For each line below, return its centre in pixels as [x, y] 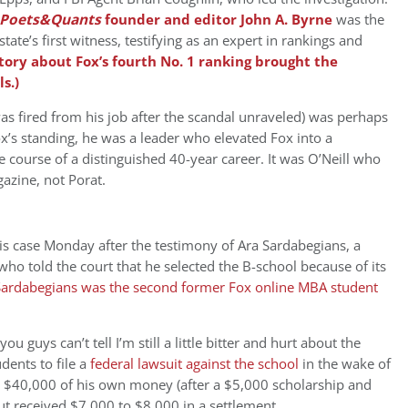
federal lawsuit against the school [194, 364]
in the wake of [345, 364]
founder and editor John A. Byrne [217, 20]
